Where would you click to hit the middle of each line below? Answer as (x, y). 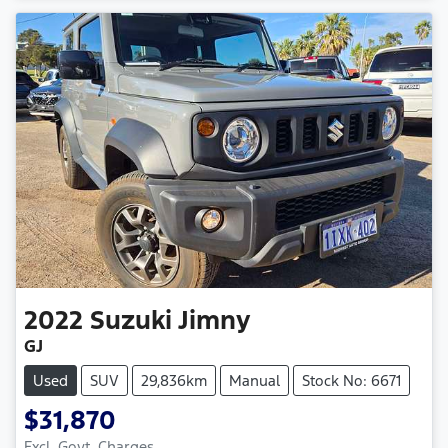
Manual (254, 380)
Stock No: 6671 (351, 380)
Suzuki (131, 319)
